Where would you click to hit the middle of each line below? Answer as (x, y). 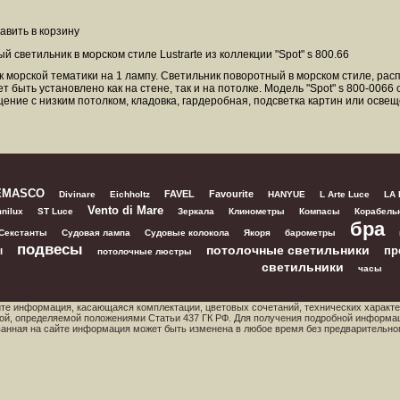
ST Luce (55, 211)
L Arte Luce (344, 194)
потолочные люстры (144, 251)
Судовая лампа (96, 233)
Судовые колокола (187, 233)
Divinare (77, 194)
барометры (310, 233)
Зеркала (196, 211)
